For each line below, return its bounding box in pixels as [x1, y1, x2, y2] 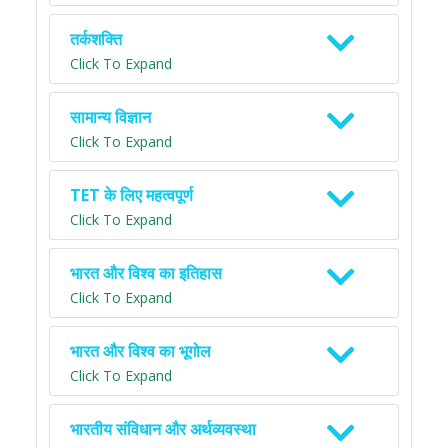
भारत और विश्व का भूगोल [70, 340, 211, 363]
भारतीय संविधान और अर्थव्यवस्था [70, 418, 256, 441]
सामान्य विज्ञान [70, 106, 151, 129]
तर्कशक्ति [70, 28, 122, 51]
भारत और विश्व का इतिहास [70, 262, 222, 285]
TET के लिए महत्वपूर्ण [70, 184, 193, 207]
